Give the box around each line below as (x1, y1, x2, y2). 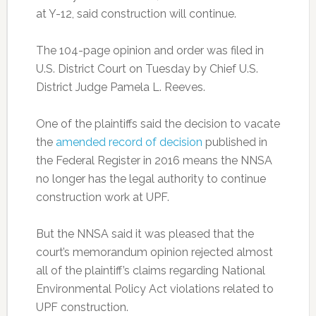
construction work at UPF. (35, 190, 169, 204)
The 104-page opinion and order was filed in (35, 43, 264, 57)
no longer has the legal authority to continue (35, 171, 266, 186)
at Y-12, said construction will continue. (35, 6, 236, 20)
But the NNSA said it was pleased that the (35, 226, 254, 241)
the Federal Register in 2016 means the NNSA (35, 153, 272, 167)
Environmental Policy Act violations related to (35, 281, 274, 296)
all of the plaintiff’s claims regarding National (35, 263, 265, 277)
